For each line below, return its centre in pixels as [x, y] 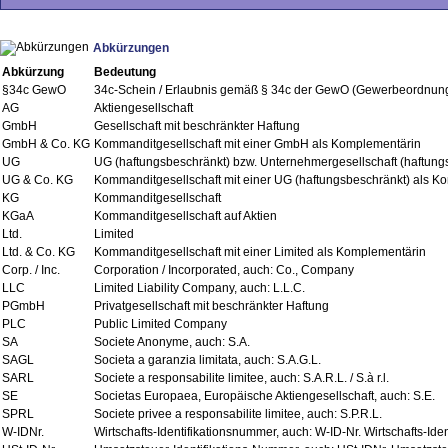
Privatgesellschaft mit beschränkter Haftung [211, 305]
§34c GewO [34, 89]
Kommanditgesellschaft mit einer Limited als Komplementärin [260, 251]
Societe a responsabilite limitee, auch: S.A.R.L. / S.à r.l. [241, 377]
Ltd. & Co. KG [38, 251]
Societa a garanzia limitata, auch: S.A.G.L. [207, 359]
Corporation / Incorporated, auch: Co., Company [224, 269]
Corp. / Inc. [31, 269]
